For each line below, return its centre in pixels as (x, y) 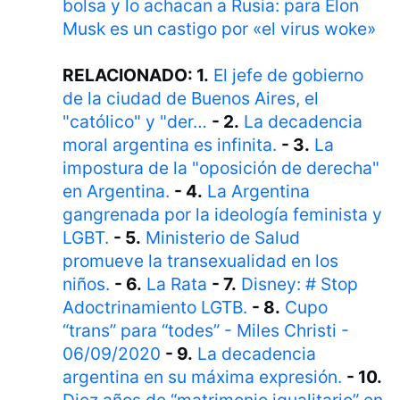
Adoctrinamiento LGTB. (155, 308)
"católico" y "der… (135, 122)
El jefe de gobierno (289, 75)
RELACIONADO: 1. (136, 75)
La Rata (177, 284)
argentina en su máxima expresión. (203, 377)
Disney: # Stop (300, 284)
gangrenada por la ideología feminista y (223, 215)
